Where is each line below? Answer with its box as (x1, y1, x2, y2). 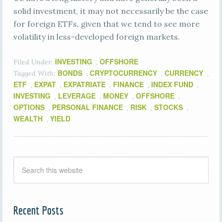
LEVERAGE (57, 91, 96, 101)
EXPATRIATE (63, 79, 106, 89)
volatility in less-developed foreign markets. (13, 32, 180, 42)
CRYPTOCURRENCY (89, 68, 157, 78)
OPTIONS (13, 102, 45, 112)
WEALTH (13, 113, 43, 123)
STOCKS (154, 102, 183, 112)
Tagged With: (13, 69, 57, 78)
